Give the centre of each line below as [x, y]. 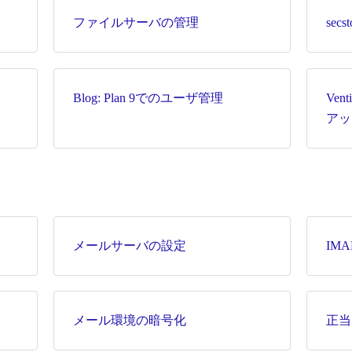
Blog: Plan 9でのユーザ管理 [148, 97]
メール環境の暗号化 [129, 321]
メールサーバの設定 [129, 245]
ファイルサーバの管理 [136, 23]
